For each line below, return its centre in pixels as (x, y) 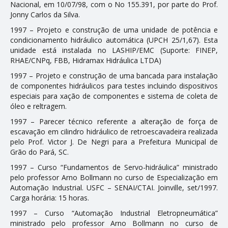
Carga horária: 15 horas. (50, 197)
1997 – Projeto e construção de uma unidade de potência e (114, 30)
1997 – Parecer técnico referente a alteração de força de (114, 121)
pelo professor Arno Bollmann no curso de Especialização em (114, 177)
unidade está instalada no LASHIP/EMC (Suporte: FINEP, (114, 50)
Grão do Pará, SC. (39, 152)
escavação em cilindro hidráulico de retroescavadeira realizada (114, 131)
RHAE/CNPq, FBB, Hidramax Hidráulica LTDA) (86, 60)
